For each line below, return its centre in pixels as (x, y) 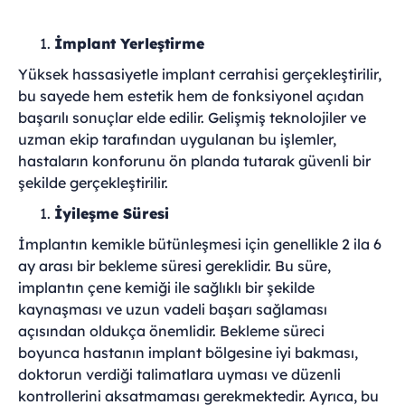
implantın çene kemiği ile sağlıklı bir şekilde (166, 287)
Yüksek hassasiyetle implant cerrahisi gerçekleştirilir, (200, 74)
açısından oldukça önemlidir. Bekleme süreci (171, 331)
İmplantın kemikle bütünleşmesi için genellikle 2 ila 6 (200, 244)
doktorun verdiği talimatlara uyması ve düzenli (179, 374)
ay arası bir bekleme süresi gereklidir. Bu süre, (174, 266)
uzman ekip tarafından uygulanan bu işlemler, (177, 139)
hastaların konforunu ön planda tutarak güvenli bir (194, 161)
